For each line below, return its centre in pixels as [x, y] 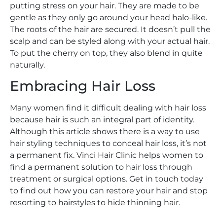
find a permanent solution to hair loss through [101, 167]
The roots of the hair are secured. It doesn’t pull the [110, 29]
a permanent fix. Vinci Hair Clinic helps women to [107, 155]
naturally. [27, 65]
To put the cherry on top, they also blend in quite [106, 53]
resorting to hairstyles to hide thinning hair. [96, 203]
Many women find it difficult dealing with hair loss [108, 108]
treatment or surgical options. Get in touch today [107, 179]
